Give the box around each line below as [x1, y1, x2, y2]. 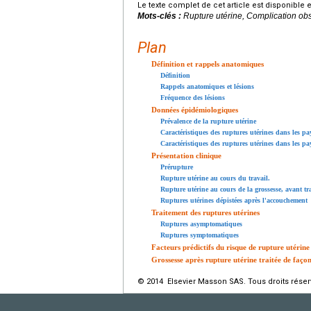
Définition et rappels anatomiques [151, 59, 264, 68]
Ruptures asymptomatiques [160, 219, 242, 228]
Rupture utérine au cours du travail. [160, 174, 270, 182]
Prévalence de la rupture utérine [160, 117, 256, 125]
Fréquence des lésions [160, 93, 225, 101]
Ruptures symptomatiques [160, 230, 239, 239]
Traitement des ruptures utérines [151, 208, 260, 217]
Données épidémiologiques [151, 105, 238, 114]
